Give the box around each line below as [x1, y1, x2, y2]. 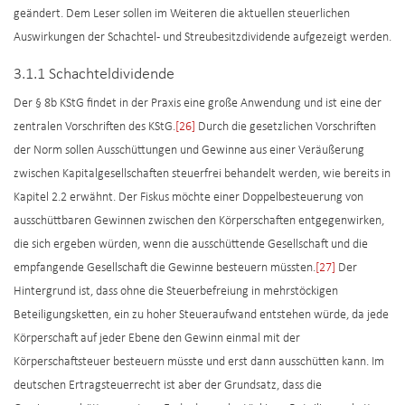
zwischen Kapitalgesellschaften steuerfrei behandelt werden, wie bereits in [14, 167, 391, 182]
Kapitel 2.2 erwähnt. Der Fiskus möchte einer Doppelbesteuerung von [14, 191, 363, 205]
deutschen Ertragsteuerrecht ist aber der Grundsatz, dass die [14, 379, 322, 393]
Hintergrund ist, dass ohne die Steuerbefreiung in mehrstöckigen [14, 285, 338, 299]
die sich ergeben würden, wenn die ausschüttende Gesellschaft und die [14, 238, 368, 252]
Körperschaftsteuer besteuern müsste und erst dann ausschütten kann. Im [14, 355, 384, 370]
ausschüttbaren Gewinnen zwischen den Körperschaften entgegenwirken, [14, 214, 384, 229]
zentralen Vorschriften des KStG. [14, 120, 175, 135]
